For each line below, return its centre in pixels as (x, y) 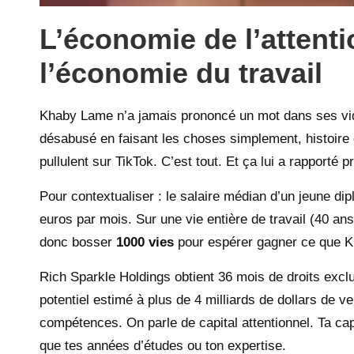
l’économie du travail (181, 73)
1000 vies (145, 242)
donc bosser (78, 242)
